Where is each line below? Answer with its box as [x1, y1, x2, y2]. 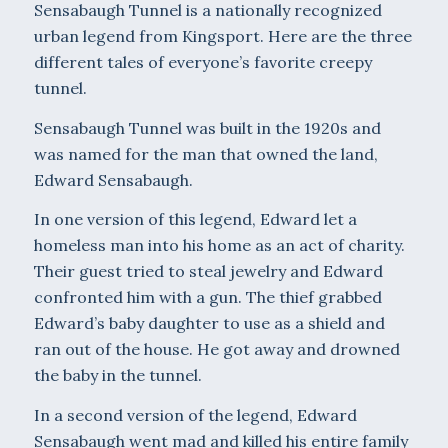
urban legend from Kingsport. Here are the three [33, 26, 412, 47]
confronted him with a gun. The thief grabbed [33, 287, 382, 308]
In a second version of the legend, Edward [33, 404, 357, 425]
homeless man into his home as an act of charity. [33, 235, 405, 256]
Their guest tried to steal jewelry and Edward [33, 261, 383, 282]
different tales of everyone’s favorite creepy [33, 52, 372, 73]
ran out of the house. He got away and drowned [33, 339, 400, 360]
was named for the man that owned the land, [33, 143, 378, 164]
